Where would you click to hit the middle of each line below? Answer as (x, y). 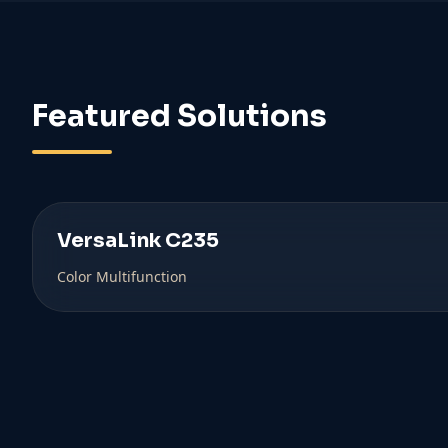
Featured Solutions (179, 116)
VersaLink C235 (138, 240)
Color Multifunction (122, 276)
